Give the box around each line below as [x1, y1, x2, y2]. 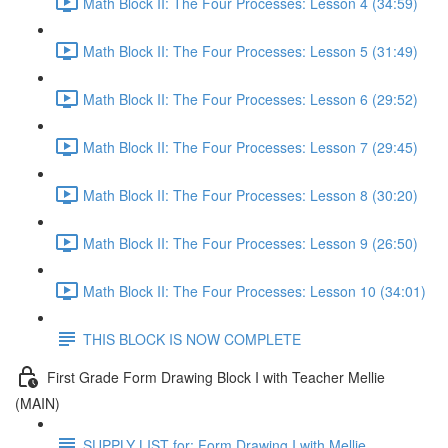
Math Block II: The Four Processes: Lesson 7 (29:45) [83, 136, 418, 157]
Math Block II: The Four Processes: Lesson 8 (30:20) [83, 184, 418, 205]
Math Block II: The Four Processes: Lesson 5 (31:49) [83, 40, 418, 61]
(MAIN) [15, 393, 60, 413]
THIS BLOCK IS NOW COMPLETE [83, 328, 301, 349]
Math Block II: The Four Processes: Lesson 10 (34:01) [83, 280, 426, 301]
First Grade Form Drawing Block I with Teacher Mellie [47, 366, 385, 387]
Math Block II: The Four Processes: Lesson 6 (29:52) [83, 88, 418, 109]
